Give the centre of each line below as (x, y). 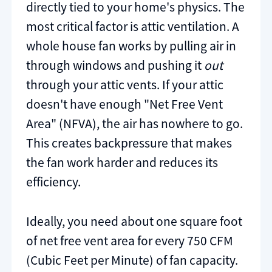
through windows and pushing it (115, 65)
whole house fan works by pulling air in (131, 46)
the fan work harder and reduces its (122, 162)
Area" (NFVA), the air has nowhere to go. (134, 123)
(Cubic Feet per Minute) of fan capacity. (132, 260)
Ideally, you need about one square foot (134, 222)
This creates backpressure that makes (129, 143)
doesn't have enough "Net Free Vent (124, 104)
